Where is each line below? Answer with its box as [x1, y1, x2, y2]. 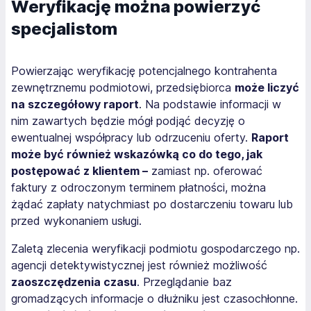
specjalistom [11, 18, 117, 39]
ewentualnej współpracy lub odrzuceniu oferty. [11, 130, 251, 144]
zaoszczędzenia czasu [11, 274, 137, 289]
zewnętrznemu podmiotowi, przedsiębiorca [11, 80, 235, 94]
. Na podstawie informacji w [139, 96, 281, 111]
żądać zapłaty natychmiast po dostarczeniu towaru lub [11, 196, 293, 211]
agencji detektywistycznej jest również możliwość [11, 258, 267, 272]
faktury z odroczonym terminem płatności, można [11, 180, 266, 194]
